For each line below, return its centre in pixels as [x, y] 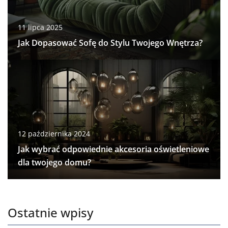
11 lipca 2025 [40, 27]
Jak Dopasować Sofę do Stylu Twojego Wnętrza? [110, 43]
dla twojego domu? [54, 162]
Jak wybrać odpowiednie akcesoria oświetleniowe [113, 149]
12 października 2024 [54, 133]
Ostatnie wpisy [50, 212]
